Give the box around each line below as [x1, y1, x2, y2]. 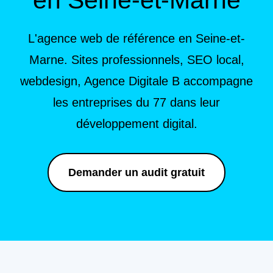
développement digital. [76, 116, 197, 130]
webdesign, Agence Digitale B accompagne [20, 74, 253, 88]
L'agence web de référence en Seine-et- [28, 31, 245, 45]
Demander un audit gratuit [68, 166, 205, 179]
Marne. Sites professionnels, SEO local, [29, 52, 244, 66]
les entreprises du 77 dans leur [53, 95, 220, 109]
